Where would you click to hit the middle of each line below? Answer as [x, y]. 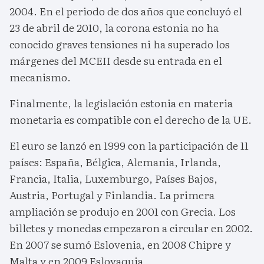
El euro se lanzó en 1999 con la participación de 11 [129, 146]
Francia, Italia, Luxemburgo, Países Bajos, [113, 179]
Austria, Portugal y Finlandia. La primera [112, 195]
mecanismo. [40, 77]
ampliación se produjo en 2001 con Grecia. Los [123, 212]
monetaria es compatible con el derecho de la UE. [131, 120]
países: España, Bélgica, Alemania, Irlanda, [115, 162]
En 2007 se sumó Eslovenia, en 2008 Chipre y [120, 245]
